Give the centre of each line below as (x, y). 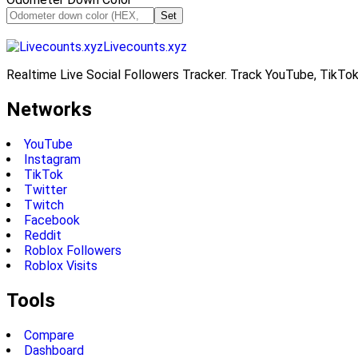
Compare (49, 335)
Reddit (43, 235)
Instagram (52, 159)
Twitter (46, 189)
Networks (49, 109)
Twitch (44, 205)
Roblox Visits (61, 265)
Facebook (52, 220)
